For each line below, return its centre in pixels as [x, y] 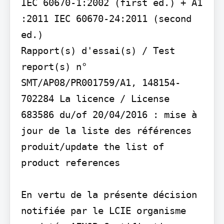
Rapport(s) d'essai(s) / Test [98, 51]
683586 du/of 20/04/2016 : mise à [109, 115]
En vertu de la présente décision [109, 195]
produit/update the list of [92, 147]
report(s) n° [54, 67]
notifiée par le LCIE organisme [103, 211]
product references [70, 163]
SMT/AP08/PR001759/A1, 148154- [100, 83]
